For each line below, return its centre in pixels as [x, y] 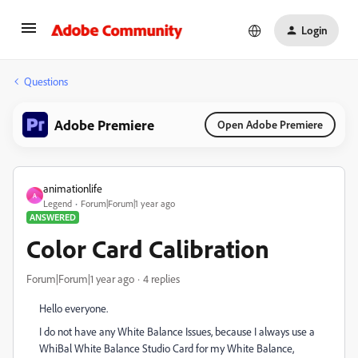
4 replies [161, 278]
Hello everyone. [74, 308]
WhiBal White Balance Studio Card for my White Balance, [167, 348]
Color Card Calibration [148, 249]
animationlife [73, 188]
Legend [58, 203]
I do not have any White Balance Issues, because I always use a [177, 331]
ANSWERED [53, 217]
